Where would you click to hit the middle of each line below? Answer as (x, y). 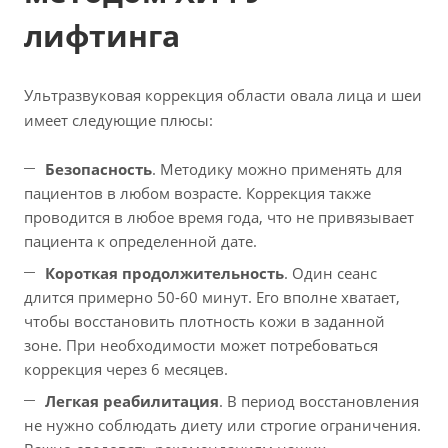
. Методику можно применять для (277, 168)
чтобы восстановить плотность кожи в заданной (204, 320)
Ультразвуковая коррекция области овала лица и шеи (223, 94)
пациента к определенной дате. (140, 240)
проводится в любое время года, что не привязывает (219, 216)
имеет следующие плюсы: (118, 119)
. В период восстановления (319, 400)
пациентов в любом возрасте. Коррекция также (197, 192)
